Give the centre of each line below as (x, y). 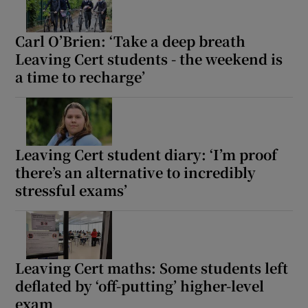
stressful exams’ (71, 190)
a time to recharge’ (80, 76)
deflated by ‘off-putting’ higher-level (140, 285)
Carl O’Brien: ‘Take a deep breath (131, 41)
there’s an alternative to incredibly (136, 172)
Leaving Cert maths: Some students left (152, 267)
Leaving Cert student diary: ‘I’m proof (146, 154)
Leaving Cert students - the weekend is (149, 58)
